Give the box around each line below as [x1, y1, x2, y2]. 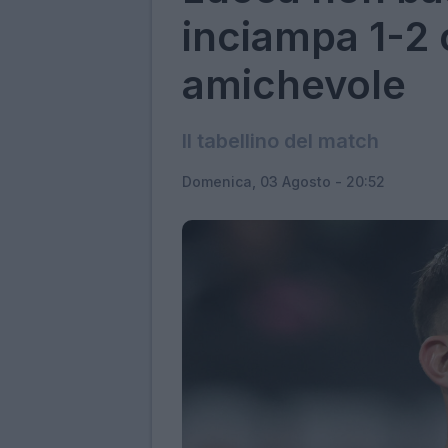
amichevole [182, 59, 406, 109]
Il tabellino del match [182, 128, 379, 153]
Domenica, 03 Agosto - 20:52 [182, 172, 385, 190]
